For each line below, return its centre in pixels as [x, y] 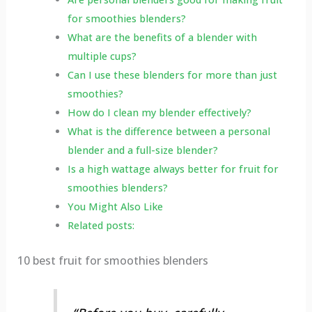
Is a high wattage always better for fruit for [173, 169]
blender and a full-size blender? [142, 150]
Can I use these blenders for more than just [172, 75]
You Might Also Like [115, 207]
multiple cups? [102, 56]
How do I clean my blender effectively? [159, 113]
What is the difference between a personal [169, 132]
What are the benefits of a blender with [162, 38]
